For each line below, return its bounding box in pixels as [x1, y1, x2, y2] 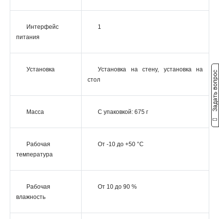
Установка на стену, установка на [98, 66, 203, 73]
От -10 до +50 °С [98, 141, 144, 148]
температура [16, 151, 53, 158]
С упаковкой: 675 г [98, 109, 148, 115]
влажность [16, 194, 45, 200]
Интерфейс [26, 23, 59, 30]
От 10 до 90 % [98, 183, 137, 190]
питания [16, 34, 40, 41]
